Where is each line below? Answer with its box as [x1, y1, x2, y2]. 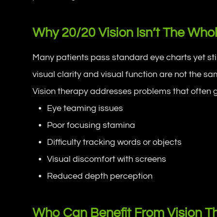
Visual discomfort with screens [47, 154, 167, 164]
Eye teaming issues [47, 103, 124, 113]
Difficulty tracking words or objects [47, 137, 182, 147]
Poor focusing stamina [47, 120, 136, 130]
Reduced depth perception [47, 171, 153, 181]
